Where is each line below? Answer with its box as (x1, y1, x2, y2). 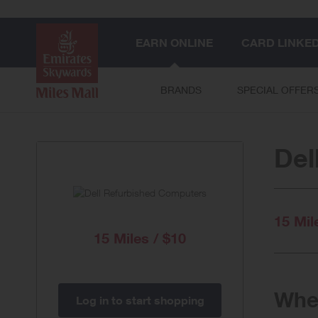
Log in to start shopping (75, 292, 204, 307)
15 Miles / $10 (94, 229, 186, 246)
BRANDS (160, 84, 202, 96)
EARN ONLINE (136, 35, 213, 50)
